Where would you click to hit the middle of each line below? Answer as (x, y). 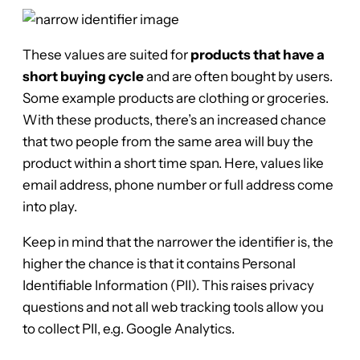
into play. (50, 207)
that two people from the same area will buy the (168, 142)
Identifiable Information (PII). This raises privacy (168, 286)
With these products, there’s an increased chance (174, 120)
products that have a (258, 55)
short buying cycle (83, 77)
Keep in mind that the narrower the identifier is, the (178, 242)
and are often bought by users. (238, 77)
